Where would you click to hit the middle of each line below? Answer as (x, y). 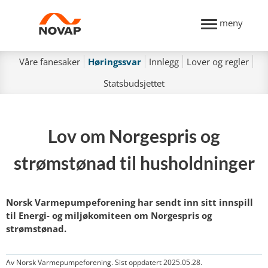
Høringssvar (114, 62)
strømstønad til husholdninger (134, 163)
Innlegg (164, 62)
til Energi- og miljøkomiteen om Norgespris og (109, 215)
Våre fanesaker (49, 62)
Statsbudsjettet (134, 83)
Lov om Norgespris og (134, 136)
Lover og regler (217, 62)
